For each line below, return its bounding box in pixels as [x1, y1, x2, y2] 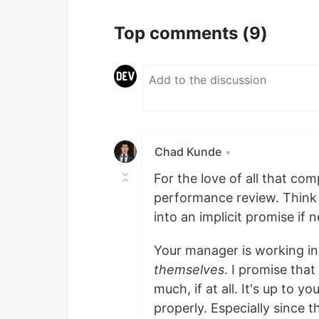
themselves [154, 261, 224, 277]
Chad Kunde [155, 144, 221, 159]
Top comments [114, 22, 242, 43]
